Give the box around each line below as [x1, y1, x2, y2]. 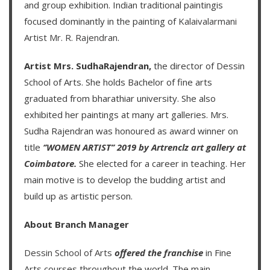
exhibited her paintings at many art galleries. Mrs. [24, 108, 228, 121]
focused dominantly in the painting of [24, 14, 178, 27]
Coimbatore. [24, 157, 77, 169]
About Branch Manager [24, 218, 129, 230]
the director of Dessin [154, 59, 245, 72]
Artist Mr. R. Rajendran [24, 31, 118, 43]
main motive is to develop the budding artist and [24, 173, 225, 186]
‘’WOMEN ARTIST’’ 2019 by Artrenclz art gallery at [43, 140, 246, 153]
